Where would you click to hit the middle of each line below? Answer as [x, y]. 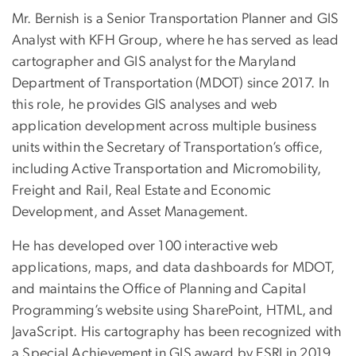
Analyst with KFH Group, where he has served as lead [176, 41]
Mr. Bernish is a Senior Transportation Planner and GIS [176, 19]
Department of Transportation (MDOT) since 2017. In [171, 84]
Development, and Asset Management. [130, 213]
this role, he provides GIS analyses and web [145, 105]
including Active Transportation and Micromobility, [167, 170]
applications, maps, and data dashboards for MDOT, [174, 268]
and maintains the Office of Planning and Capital [159, 290]
